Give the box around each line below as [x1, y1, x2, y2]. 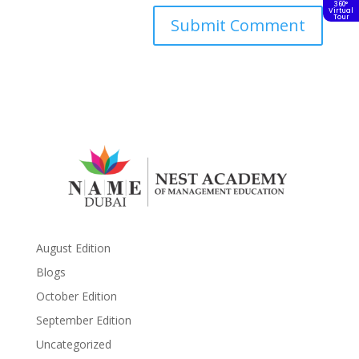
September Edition [35, 312, 131, 328]
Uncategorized [35, 336, 111, 352]
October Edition [35, 288, 117, 304]
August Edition [35, 240, 111, 256]
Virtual [329, 6, 353, 15]
